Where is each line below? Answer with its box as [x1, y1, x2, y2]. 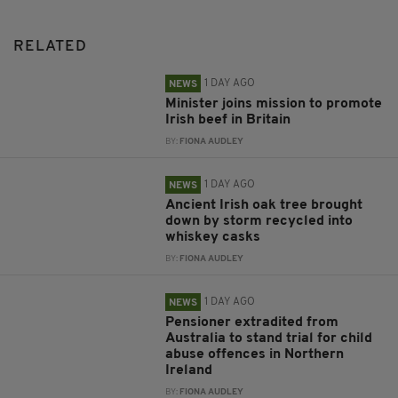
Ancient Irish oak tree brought [165, 198, 363, 213]
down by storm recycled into [165, 214, 354, 229]
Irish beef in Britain [165, 113, 291, 128]
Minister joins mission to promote [165, 97, 383, 112]
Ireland [165, 363, 213, 378]
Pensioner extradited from [165, 315, 339, 330]
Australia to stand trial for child [165, 331, 373, 346]
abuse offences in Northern [165, 347, 345, 362]
